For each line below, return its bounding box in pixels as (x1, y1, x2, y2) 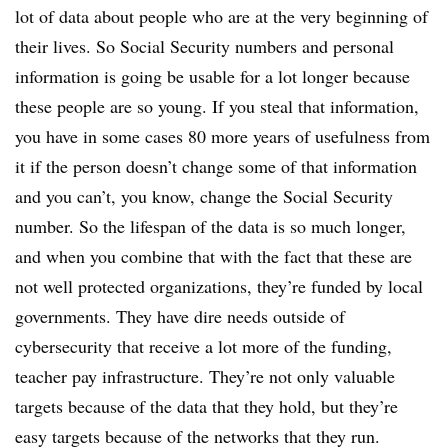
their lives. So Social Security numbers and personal (15, 34, 394, 59)
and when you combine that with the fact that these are (15, 244, 412, 269)
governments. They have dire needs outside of (15, 304, 345, 329)
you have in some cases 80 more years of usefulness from (15, 124, 430, 149)
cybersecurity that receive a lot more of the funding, (15, 334, 392, 359)
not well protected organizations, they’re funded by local (15, 274, 423, 299)
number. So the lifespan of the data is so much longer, (15, 214, 406, 239)
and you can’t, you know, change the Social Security (15, 184, 393, 209)
